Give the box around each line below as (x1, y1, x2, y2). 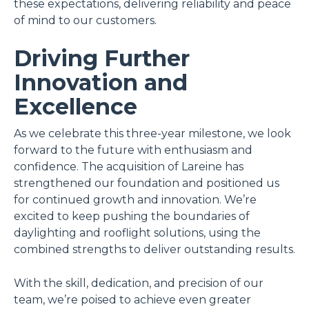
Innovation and (14, 68, 188, 96)
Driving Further (14, 44, 190, 72)
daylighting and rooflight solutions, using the (14, 226, 261, 239)
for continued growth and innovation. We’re (14, 192, 257, 206)
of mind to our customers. (14, 13, 157, 27)
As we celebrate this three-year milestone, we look (14, 126, 291, 140)
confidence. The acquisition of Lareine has (14, 159, 243, 173)
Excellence (14, 92, 137, 120)
